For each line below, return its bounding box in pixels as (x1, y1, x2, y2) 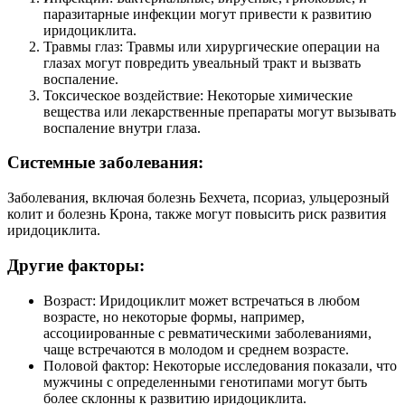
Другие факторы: (7, 255, 145, 275)
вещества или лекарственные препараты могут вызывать (43, 103, 396, 119)
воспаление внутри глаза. (43, 119, 201, 136)
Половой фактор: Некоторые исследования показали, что (43, 357, 397, 373)
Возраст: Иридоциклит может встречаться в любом (43, 292, 360, 308)
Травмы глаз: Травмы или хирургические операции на (43, 38, 380, 54)
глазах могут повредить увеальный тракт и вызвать (43, 54, 361, 71)
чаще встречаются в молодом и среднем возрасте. (43, 341, 349, 357)
